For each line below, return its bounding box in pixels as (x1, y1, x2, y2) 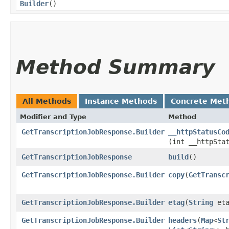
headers (168, 216, 197, 224)
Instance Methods (85, 97, 157, 105)
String (189, 198, 213, 207)
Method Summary (16, 55, 215, 79)
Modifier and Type (20, 112, 86, 121)
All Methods (22, 97, 71, 105)
